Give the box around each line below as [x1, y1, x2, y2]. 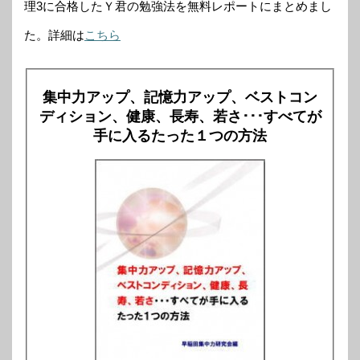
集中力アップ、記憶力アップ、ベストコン [43, 89, 317, 106]
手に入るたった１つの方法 [93, 128, 267, 145]
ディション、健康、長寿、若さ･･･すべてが [39, 108, 321, 125]
